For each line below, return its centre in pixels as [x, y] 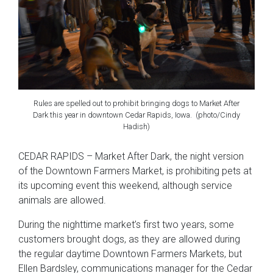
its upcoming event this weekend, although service [125, 186]
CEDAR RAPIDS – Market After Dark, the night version [131, 157]
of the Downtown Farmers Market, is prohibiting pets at [135, 171]
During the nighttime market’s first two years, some [126, 225]
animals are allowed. [62, 200]
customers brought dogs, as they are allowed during [129, 239]
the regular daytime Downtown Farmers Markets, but [130, 254]
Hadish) [136, 126]
